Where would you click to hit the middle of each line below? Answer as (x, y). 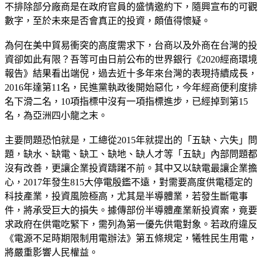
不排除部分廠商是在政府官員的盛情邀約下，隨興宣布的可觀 (131, 6)
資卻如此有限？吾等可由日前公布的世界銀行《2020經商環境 (131, 59)
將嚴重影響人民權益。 (51, 252)
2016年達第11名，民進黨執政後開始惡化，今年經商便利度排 (131, 87)
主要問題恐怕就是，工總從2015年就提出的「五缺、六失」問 (131, 140)
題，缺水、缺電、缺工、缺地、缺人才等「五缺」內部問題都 (131, 154)
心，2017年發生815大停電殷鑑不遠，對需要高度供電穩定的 (129, 182)
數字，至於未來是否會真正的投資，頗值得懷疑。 (108, 20)
